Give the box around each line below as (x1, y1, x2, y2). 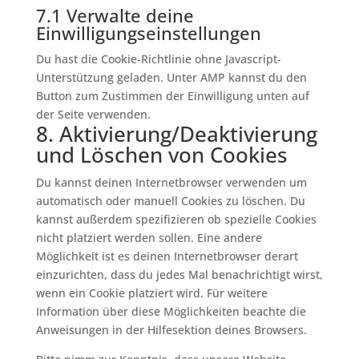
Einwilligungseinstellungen (35, 21, 261, 45)
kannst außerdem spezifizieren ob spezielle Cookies (35, 212, 317, 227)
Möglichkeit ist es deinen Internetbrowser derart (35, 248, 298, 264)
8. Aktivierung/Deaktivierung (35, 119, 317, 148)
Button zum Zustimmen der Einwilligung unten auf (35, 88, 309, 103)
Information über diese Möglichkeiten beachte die (35, 304, 306, 319)
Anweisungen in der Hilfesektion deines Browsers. (35, 322, 307, 337)
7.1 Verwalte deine (35, 3, 194, 27)
